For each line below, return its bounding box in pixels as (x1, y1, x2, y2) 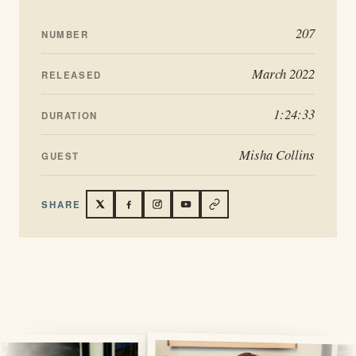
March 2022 (252, 64, 315, 83)
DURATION (41, 109, 98, 123)
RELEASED (41, 68, 102, 83)
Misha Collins (239, 145, 315, 164)
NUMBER (41, 28, 89, 42)
